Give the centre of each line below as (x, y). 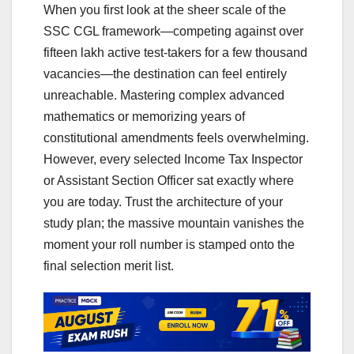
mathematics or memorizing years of (144, 117)
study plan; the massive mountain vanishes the (174, 224)
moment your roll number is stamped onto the (169, 245)
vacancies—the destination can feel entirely (165, 74)
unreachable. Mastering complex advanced (164, 96)
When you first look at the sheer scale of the (165, 10)
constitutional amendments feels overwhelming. (176, 138)
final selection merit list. (109, 266)
